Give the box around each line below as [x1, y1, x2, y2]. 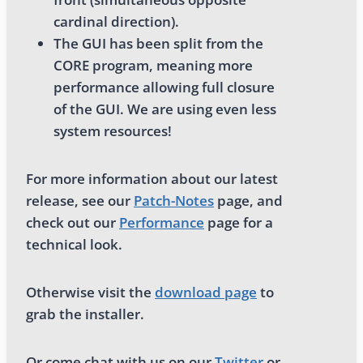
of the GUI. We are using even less [53, 99, 276, 118]
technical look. [26, 234, 122, 254]
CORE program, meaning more [53, 55, 253, 75]
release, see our [26, 190, 134, 210]
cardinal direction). [53, 11, 179, 31]
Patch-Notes [134, 190, 214, 210]
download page [155, 282, 257, 301]
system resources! [53, 121, 172, 140]
